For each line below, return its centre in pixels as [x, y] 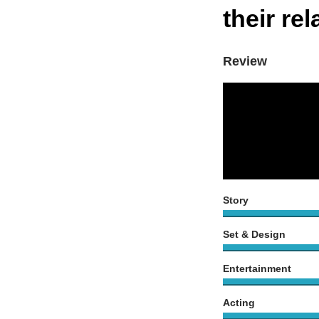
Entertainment [257, 268]
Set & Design [254, 234]
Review [245, 61]
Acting [239, 303]
